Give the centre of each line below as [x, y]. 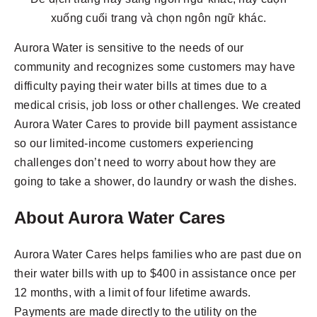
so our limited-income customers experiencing [134, 143]
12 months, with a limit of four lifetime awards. [133, 292]
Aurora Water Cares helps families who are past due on [158, 254]
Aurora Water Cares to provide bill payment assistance [156, 124]
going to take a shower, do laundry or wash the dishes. [156, 181]
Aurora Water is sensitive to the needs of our [129, 47]
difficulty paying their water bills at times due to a [140, 86]
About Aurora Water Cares [120, 217]
